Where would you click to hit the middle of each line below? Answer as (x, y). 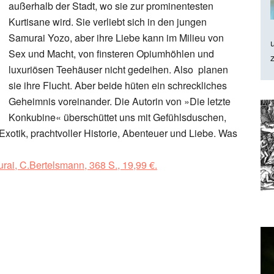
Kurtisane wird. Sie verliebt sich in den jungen (108, 22)
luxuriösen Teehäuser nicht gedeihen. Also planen (118, 69)
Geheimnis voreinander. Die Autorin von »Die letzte (120, 101)
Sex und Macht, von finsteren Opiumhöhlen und (111, 54)
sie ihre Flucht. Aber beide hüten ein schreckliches (118, 85)
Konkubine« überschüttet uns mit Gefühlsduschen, (117, 117)
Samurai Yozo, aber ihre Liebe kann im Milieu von (116, 38)
